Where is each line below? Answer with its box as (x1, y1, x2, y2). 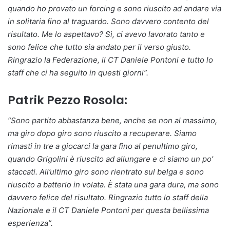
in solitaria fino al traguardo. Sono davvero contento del (8, 16, 209, 26)
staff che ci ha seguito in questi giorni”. (8, 67, 148, 78)
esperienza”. (8, 218, 53, 228)
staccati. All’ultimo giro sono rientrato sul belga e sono (8, 167, 204, 177)
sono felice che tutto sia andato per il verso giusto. (8, 42, 191, 52)
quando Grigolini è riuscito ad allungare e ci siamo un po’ (8, 154, 213, 164)
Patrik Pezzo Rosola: (8, 91, 127, 108)
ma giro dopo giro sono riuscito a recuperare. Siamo (8, 128, 197, 139)
